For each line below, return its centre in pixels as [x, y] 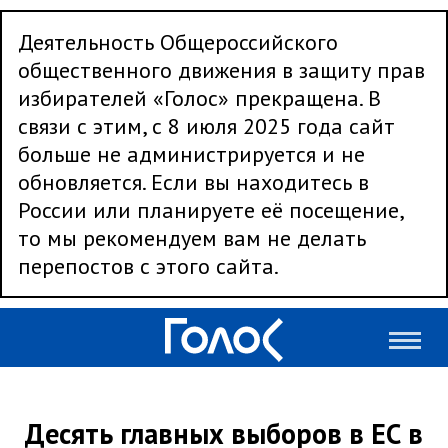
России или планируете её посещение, [211, 210]
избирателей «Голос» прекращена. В [199, 98]
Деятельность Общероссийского [178, 42]
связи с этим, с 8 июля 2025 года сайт [206, 126]
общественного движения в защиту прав [221, 70]
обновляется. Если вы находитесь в [193, 182]
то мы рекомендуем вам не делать [192, 238]
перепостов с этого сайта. [148, 266]
